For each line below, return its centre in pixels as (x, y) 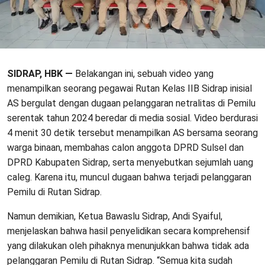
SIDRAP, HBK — (40, 73)
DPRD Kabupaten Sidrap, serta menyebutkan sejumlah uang (130, 162)
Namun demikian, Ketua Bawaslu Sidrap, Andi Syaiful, (115, 216)
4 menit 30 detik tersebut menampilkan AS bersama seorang (132, 132)
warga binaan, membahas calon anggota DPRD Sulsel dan (125, 147)
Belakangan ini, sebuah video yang (143, 73)
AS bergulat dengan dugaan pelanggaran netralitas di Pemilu (131, 103)
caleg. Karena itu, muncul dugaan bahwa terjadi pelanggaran (129, 177)
